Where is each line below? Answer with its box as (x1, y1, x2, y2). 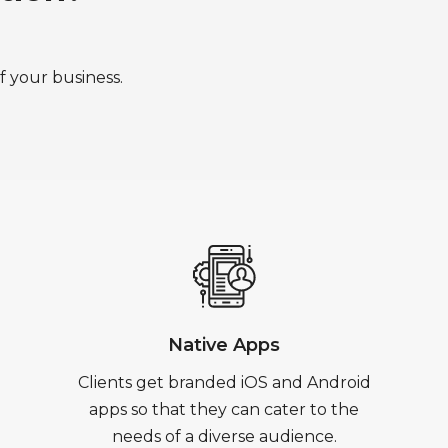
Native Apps (168, 334, 280, 356)
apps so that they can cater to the (89, 400, 359, 419)
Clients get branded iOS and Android (77, 373, 371, 392)
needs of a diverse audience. (111, 427, 337, 446)
